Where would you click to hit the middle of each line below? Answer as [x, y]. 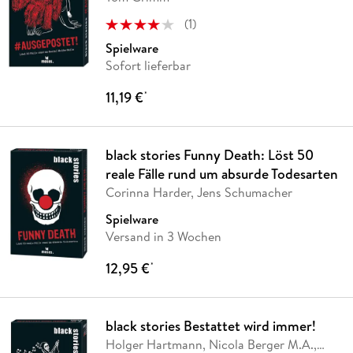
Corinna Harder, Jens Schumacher [199, 192]
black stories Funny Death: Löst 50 [209, 154]
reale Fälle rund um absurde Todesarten [221, 173]
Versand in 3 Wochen [163, 236]
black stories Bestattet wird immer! [210, 325]
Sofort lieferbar [148, 65]
